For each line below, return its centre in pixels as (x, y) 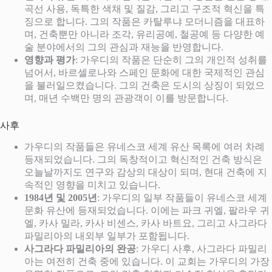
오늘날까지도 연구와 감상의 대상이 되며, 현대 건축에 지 (146, 172)
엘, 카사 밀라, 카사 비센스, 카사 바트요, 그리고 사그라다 (146, 223)
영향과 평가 (50, 59)
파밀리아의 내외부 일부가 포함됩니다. (107, 236)
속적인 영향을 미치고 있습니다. (92, 185)
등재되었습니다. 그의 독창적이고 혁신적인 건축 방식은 (143, 160)
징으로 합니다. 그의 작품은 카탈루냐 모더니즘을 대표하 (144, 21)
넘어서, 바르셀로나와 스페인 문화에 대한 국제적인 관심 (144, 72)
